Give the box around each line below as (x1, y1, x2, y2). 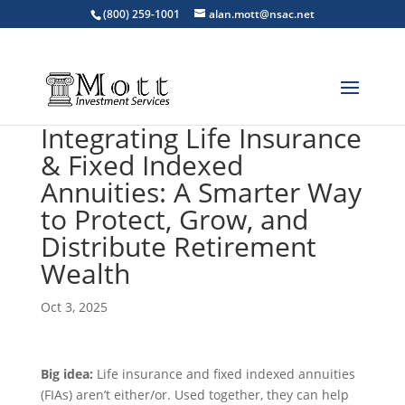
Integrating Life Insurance (40, 119, 362, 156)
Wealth (40, 255, 130, 292)
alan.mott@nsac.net (208, 6, 315, 22)
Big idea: (40, 365, 93, 382)
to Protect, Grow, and (40, 201, 308, 238)
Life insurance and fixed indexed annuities (92, 365, 355, 382)
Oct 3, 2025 (40, 298, 108, 316)
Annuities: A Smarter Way (40, 174, 362, 211)
